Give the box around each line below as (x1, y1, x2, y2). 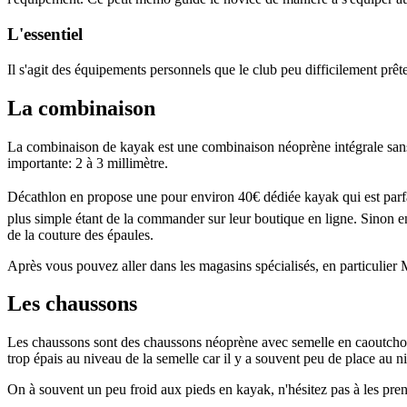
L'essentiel (7, 24, 83, 44)
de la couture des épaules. (7, 226, 154, 243)
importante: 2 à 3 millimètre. (7, 154, 168, 171)
